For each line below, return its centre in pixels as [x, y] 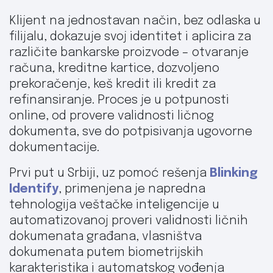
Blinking [234, 173]
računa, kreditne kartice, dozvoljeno [114, 69]
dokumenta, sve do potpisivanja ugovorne [131, 132]
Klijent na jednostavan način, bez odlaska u [135, 21]
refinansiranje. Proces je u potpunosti [119, 100]
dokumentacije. [54, 148]
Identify [34, 189]
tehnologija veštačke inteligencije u [114, 205]
